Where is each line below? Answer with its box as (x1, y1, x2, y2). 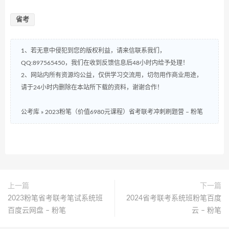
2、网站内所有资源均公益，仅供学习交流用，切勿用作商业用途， (21, 72, 202, 78)
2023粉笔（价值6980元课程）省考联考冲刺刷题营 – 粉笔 (45, 109, 203, 115)
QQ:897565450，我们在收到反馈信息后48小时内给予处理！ (21, 60, 189, 66)
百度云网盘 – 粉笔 (8, 207, 66, 214)
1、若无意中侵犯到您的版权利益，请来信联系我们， (21, 48, 166, 54)
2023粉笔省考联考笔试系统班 (8, 195, 103, 202)
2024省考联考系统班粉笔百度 (126, 195, 221, 202)
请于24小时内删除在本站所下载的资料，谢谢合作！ (21, 84, 163, 90)
